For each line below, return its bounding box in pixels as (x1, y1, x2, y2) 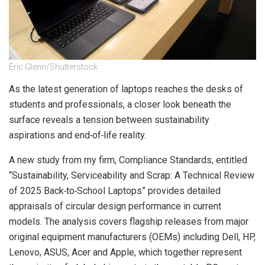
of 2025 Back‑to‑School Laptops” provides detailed (9, 185, 221, 197)
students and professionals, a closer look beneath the (9, 99, 231, 111)
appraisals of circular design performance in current (9, 201, 221, 212)
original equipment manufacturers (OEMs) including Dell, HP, (9, 231, 256, 243)
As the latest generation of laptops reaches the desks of (9, 83, 243, 95)
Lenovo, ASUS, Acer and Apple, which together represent (9, 247, 242, 258)
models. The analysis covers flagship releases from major (9, 216, 248, 228)
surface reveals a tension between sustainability (9, 114, 209, 126)
